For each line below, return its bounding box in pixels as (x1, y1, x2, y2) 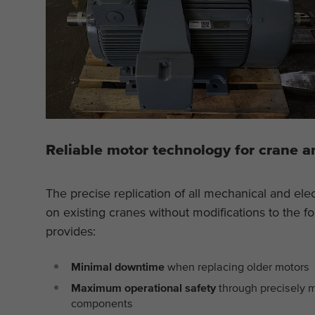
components (71, 296, 134, 309)
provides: (45, 224, 96, 239)
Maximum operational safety (71, 281, 217, 294)
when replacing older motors (165, 259, 310, 273)
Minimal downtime (71, 259, 165, 273)
